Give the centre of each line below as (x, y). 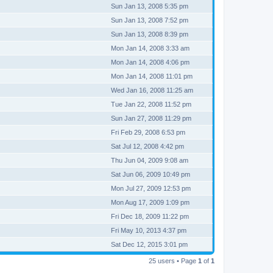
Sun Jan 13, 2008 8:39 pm (150, 34)
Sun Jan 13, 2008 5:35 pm (150, 6)
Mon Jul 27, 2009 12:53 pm (151, 188)
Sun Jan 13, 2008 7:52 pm (150, 20)
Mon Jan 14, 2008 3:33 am (150, 48)
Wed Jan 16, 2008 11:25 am (152, 90)
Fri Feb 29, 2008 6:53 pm (148, 132)
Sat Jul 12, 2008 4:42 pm (147, 146)
